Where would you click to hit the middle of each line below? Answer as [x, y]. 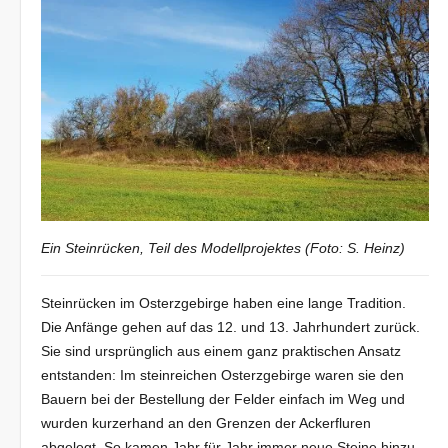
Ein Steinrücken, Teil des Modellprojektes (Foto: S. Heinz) [223, 248]
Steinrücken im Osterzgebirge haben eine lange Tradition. [224, 303]
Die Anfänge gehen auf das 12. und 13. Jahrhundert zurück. [231, 327]
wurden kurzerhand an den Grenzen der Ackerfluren [206, 423]
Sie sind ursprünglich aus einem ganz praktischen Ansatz [221, 351]
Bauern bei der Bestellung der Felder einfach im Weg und [223, 399]
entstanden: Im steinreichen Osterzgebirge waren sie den [223, 375]
